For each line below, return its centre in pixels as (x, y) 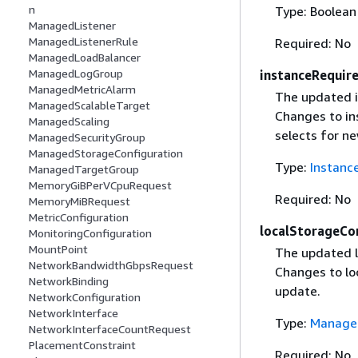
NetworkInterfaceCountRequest (110, 329)
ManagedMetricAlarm (82, 89)
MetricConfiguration (79, 217)
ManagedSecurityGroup (87, 137)
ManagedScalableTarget (89, 105)
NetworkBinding (69, 281)
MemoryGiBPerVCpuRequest (100, 185)
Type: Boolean (315, 11)
